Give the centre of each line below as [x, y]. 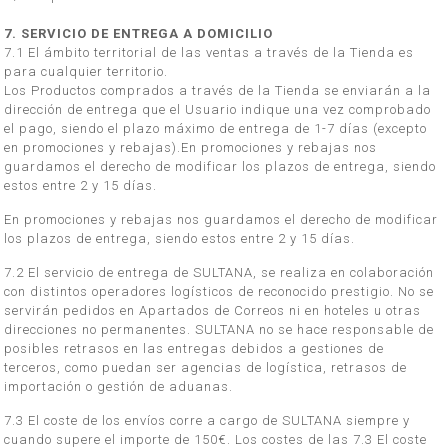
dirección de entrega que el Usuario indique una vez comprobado [218, 109]
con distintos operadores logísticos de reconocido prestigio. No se [219, 291]
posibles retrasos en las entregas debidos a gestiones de [194, 348]
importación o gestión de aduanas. [119, 386]
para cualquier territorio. [86, 71]
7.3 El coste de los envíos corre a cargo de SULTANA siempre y [207, 420]
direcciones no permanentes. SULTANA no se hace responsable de [219, 329]
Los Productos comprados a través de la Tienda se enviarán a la [218, 90]
